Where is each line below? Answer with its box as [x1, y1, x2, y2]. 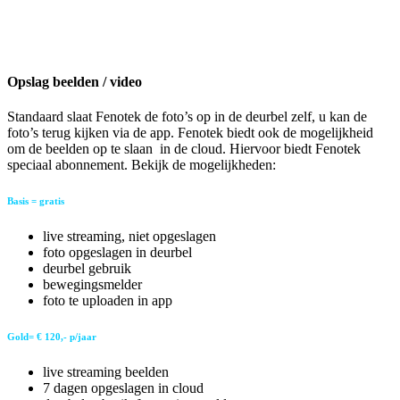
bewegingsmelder [43, 277, 142, 293]
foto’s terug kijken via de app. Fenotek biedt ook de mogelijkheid [7, 125, 373, 141]
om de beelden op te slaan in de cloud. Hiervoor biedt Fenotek [7, 141, 361, 157]
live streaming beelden [43, 364, 169, 380]
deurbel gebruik [43, 261, 131, 277]
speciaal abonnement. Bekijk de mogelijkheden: [7, 157, 276, 173]
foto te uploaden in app [43, 293, 172, 309]
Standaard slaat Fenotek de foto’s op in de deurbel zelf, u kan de [7, 109, 367, 125]
